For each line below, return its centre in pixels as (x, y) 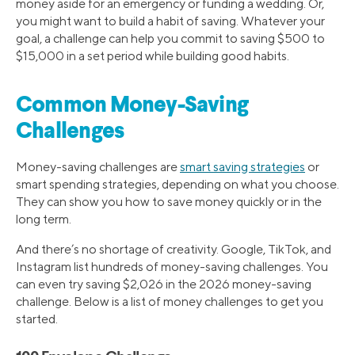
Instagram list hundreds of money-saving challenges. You (172, 267)
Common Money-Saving (132, 107)
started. (37, 319)
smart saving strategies (242, 167)
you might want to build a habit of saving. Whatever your (170, 21)
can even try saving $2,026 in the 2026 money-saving (164, 284)
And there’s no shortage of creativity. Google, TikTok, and (174, 250)
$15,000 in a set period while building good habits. (153, 55)
